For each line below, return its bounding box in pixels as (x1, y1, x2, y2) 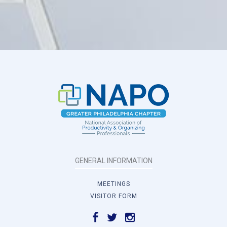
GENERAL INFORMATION (74, 157, 153, 165)
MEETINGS (97, 180, 130, 187)
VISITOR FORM (90, 193, 137, 200)
